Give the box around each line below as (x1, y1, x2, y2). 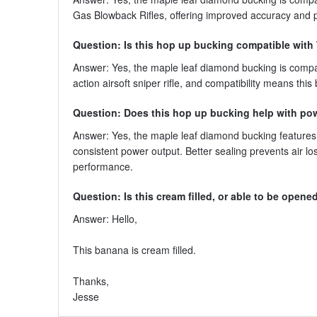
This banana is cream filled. (72, 242, 196, 257)
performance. (72, 158, 133, 173)
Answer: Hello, (72, 211, 137, 226)
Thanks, (72, 273, 109, 288)
